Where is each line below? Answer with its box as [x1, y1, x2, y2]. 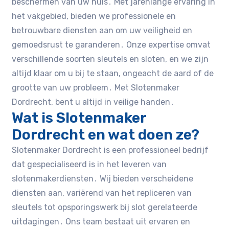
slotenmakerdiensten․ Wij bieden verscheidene [12, 173, 194, 184]
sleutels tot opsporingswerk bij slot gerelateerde [12, 202, 198, 212]
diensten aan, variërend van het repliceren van [12, 188, 192, 198]
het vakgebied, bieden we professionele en [12, 11, 176, 21]
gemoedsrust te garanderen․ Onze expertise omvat [12, 39, 211, 50]
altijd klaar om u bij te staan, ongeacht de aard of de [12, 68, 214, 78]
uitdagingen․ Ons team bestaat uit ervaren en [12, 216, 191, 226]
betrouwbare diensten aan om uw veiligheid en [12, 25, 193, 35]
